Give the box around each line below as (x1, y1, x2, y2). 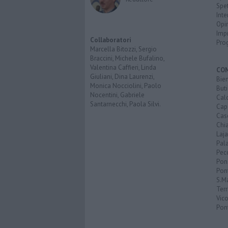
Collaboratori (90, 36, 131, 45)
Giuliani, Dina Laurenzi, (90, 72, 154, 81)
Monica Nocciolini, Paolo (90, 81, 161, 91)
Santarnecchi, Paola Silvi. (90, 100, 161, 109)
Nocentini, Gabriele (90, 91, 145, 100)
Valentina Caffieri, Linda (90, 63, 156, 72)
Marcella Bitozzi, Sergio (90, 45, 157, 54)
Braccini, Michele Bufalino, (90, 54, 164, 63)
